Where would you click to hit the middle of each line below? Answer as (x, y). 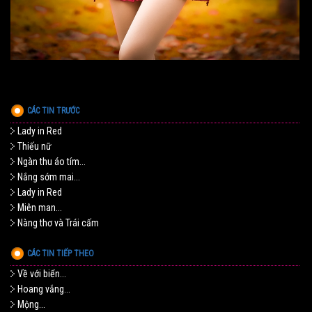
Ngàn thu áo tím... (52, 162)
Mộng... (31, 305)
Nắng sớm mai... (49, 177)
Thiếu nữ (34, 147)
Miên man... (40, 208)
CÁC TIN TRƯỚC (53, 111)
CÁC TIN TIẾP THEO (61, 254)
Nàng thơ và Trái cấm (58, 223)
